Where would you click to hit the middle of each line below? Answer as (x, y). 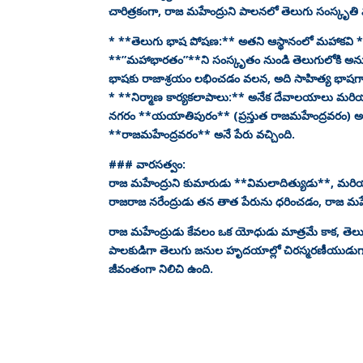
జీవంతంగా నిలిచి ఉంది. (161, 268)
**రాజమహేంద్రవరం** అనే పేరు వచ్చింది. (202, 134)
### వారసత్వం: (147, 164)
